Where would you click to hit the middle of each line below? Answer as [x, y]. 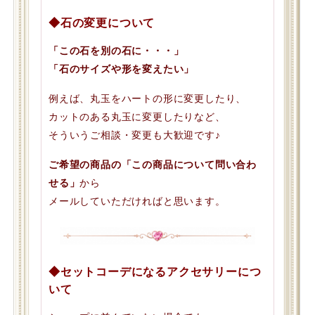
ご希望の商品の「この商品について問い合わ [153, 164]
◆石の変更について [102, 22]
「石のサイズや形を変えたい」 [122, 69]
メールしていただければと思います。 [137, 201]
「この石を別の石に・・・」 [116, 50]
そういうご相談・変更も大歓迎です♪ [135, 135]
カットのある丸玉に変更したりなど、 [137, 116]
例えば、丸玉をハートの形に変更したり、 [148, 98]
